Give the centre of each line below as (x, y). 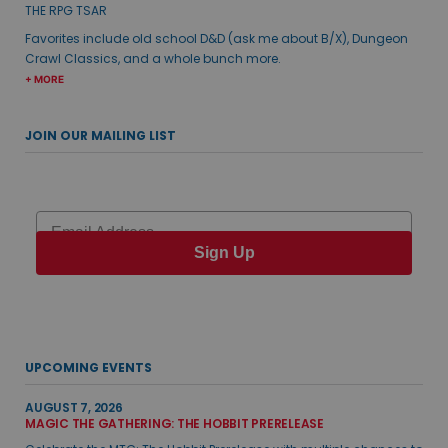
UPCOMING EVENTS (88, 368)
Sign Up (224, 252)
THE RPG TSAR (66, 11)
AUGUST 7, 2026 (74, 408)
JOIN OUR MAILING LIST (100, 136)
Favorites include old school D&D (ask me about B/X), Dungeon (216, 39)
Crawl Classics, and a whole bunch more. (153, 59)
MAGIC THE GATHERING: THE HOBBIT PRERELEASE (174, 424)
